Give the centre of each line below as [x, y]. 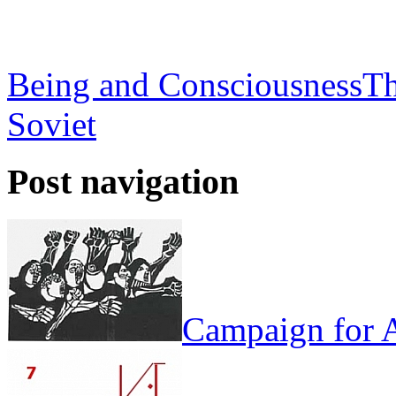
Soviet [52, 125]
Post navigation [123, 182]
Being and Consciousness [185, 85]
